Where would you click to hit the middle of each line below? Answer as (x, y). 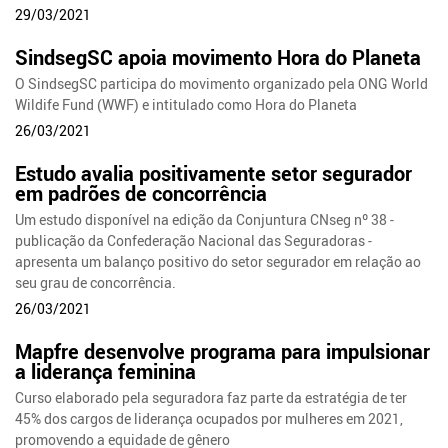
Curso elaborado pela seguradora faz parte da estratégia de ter (211, 397)
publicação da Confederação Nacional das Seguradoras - (194, 240)
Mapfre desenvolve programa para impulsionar (223, 351)
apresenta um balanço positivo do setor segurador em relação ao (218, 261)
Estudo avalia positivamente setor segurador (214, 173)
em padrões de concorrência (141, 193)
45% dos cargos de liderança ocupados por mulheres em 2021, (209, 418)
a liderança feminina (106, 371)
